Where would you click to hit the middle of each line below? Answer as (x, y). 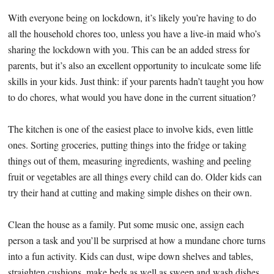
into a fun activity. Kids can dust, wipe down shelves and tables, (131, 256)
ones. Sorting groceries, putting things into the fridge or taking (128, 145)
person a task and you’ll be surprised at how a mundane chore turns (137, 240)
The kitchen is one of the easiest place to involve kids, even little (131, 129)
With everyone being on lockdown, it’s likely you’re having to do (132, 18)
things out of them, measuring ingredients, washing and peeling (130, 161)
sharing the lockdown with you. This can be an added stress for (129, 50)
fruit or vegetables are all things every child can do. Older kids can (135, 177)
